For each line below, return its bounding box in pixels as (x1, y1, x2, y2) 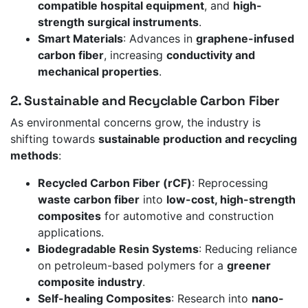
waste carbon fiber (38, 192, 140, 207)
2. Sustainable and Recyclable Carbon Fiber (10, 92, 280, 110)
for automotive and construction (101, 209, 274, 223)
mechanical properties (38, 65, 159, 79)
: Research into (171, 291, 252, 306)
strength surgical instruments (38, 15, 199, 30)
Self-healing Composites (38, 291, 171, 306)
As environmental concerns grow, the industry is (10, 115, 261, 130)
